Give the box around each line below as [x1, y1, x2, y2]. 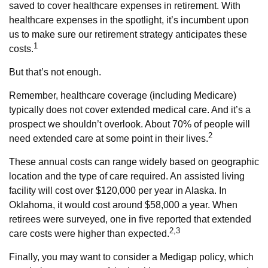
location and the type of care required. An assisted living [9, 171, 245, 181]
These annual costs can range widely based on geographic [9, 157, 259, 167]
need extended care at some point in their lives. [9, 133, 208, 144]
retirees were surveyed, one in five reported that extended [9, 214, 251, 224]
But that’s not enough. [9, 67, 101, 77]
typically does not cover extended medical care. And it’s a [9, 105, 251, 115]
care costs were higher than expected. [9, 229, 169, 239]
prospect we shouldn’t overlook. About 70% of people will [9, 119, 250, 129]
